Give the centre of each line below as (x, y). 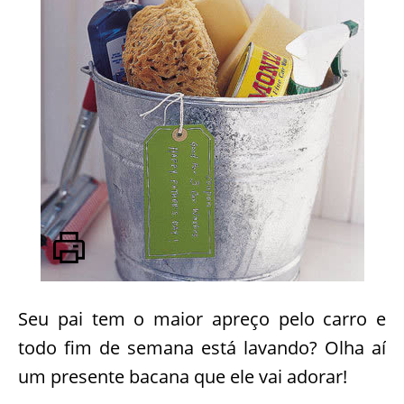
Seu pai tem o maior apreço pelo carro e (202, 319)
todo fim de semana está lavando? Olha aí (202, 348)
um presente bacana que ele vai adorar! (183, 377)
